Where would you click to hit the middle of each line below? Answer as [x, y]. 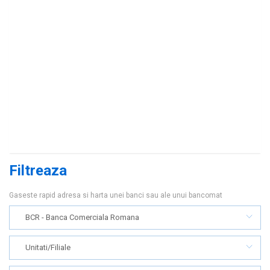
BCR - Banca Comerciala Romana [82, 217]
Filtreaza [38, 171]
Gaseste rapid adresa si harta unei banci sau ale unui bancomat [116, 195]
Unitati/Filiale [48, 247]
